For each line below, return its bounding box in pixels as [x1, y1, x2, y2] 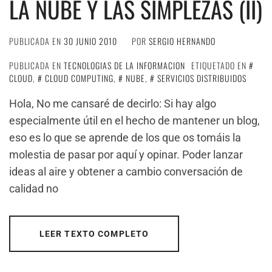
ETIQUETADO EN [191, 59, 249, 72]
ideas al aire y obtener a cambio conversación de [9, 165, 243, 178]
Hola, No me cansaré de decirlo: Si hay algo [9, 97, 216, 110]
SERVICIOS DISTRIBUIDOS [157, 72, 246, 84]
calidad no [9, 182, 58, 195]
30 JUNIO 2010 [64, 35, 117, 47]
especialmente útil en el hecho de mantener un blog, [9, 114, 260, 127]
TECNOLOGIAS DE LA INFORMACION [64, 59, 185, 72]
